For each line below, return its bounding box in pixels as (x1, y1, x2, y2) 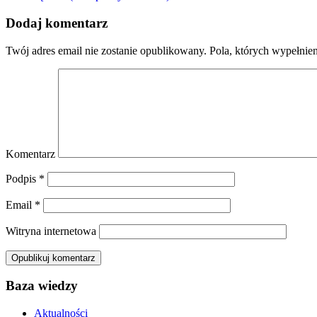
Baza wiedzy (6, 278, 78, 294)
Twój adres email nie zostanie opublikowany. (6, 44, 207, 57)
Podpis (6, 172, 39, 185)
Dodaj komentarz (6, 16, 108, 31)
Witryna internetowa (6, 224, 96, 237)
